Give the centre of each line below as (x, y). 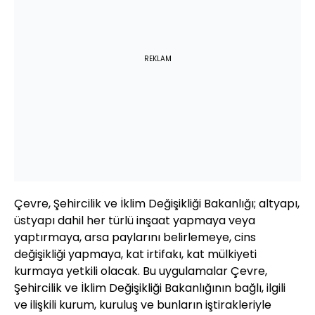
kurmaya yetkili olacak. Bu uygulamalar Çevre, (141, 271)
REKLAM (157, 59)
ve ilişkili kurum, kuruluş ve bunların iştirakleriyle (143, 305)
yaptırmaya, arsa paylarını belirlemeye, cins (135, 238)
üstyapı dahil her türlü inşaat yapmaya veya (135, 221)
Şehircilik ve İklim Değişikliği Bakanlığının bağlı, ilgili (150, 288)
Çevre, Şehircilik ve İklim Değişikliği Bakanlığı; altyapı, (157, 204)
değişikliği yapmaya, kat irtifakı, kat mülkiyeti (135, 255)
